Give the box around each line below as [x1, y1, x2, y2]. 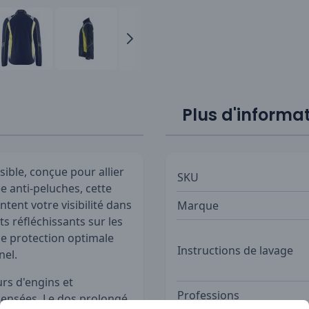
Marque [177, 197, 219, 213]
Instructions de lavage [177, 242, 293, 258]
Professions [177, 287, 239, 303]
